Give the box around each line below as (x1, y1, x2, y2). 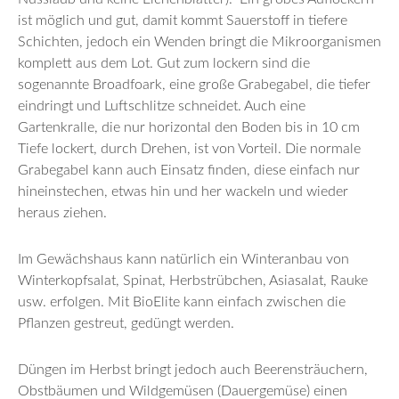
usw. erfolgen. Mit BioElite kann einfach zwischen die (18, 294, 346, 309)
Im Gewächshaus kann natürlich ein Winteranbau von (18, 251, 349, 266)
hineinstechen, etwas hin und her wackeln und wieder (18, 183, 348, 199)
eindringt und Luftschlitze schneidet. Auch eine (18, 98, 305, 113)
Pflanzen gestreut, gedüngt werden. (18, 315, 234, 330)
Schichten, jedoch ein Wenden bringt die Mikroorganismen (18, 34, 381, 49)
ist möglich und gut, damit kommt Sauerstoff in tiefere (18, 12, 347, 28)
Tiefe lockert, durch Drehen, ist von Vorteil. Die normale (18, 141, 361, 156)
